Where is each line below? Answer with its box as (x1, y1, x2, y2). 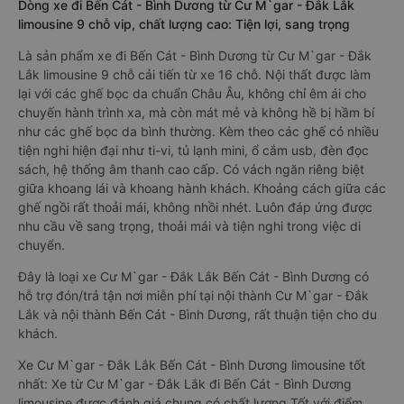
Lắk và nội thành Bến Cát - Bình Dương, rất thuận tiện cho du (18, 307, 377, 322)
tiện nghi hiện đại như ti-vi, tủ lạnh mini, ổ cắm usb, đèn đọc (18, 142, 369, 158)
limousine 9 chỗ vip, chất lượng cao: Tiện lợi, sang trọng (18, 16, 350, 32)
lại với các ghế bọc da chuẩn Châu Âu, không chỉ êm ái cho (18, 86, 366, 101)
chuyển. (18, 237, 65, 252)
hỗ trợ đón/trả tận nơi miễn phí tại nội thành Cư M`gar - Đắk (18, 288, 369, 303)
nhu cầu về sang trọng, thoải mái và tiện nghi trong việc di (18, 218, 361, 234)
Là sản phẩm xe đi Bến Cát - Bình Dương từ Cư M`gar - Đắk (18, 48, 372, 63)
